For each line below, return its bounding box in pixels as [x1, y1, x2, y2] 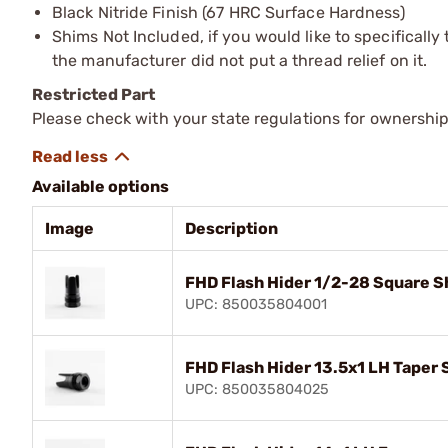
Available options [32, 176, 169, 196]
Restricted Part [32, 84, 156, 104]
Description [185, 218, 278, 238]
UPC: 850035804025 [185, 380, 329, 398]
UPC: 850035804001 [185, 295, 327, 313]
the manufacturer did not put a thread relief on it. [52, 50, 428, 70]
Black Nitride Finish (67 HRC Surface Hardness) [52, 2, 405, 22]
